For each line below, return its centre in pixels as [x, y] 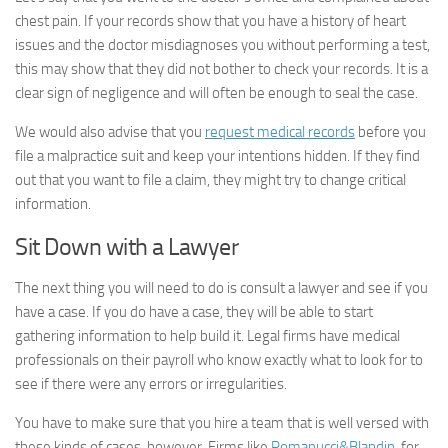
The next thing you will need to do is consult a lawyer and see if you [221, 288]
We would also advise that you [110, 132]
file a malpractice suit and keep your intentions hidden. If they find [217, 156]
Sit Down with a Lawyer [126, 246]
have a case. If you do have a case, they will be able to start [194, 312]
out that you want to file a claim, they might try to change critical [210, 180]
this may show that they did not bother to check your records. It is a [221, 69]
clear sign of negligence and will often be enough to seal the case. [216, 93]
